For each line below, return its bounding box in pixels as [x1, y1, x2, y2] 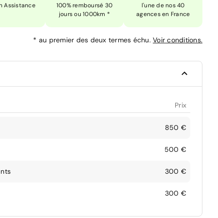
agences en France [136, 10, 190, 18]
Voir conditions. [153, 35, 202, 44]
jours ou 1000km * [58, 10, 110, 18]
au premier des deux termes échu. [38, 35, 153, 44]
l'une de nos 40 [141, 1, 185, 9]
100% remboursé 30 [56, 1, 113, 9]
